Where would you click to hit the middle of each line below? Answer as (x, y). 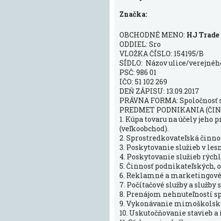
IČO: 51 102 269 (143, 82)
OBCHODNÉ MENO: (153, 35)
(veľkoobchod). (144, 129)
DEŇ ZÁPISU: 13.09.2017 (159, 91)
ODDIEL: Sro (140, 44)
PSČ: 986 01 (139, 72)
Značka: (133, 14)
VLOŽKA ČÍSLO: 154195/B (162, 54)
